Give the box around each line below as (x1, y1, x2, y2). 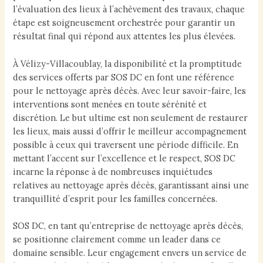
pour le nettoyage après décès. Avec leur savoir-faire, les (13, 85, 247, 96)
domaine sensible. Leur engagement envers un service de (13, 247, 247, 258)
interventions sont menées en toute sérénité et (13, 98, 207, 110)
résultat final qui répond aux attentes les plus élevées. (13, 31, 236, 42)
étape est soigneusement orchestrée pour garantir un (13, 17, 235, 29)
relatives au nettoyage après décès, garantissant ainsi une (13, 179, 249, 191)
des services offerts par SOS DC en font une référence (13, 71, 235, 83)
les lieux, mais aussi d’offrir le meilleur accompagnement (13, 125, 247, 137)
